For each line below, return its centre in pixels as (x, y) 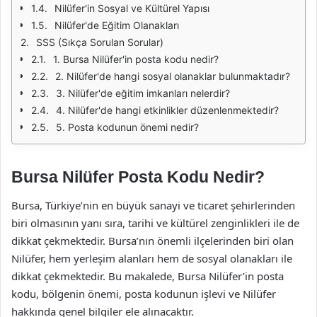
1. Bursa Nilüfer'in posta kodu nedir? (136, 59)
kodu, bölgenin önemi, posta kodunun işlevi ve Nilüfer (144, 293)
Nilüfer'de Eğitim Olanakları (117, 25)
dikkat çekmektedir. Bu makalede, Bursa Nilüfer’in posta (148, 276)
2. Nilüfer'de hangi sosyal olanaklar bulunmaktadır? (173, 76)
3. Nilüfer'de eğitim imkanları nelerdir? (143, 93)
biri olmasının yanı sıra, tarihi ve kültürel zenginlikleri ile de (155, 223)
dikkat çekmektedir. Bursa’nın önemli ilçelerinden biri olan (152, 240)
